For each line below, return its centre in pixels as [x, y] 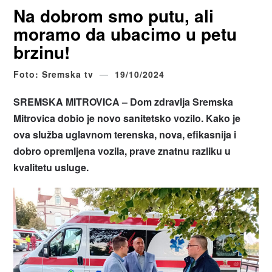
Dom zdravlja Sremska [182, 101]
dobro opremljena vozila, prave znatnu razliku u [122, 151]
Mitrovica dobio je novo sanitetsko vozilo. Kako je [127, 118]
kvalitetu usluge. [51, 167]
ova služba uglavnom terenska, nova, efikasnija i [125, 134]
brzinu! [42, 52]
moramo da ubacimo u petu [125, 33]
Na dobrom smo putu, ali [114, 15]
